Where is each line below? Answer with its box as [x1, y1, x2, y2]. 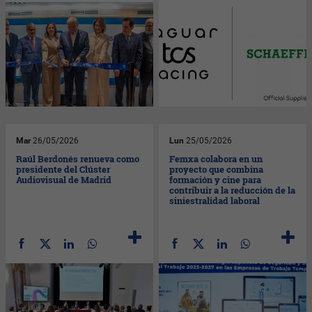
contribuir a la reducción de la [169, 183, 296, 196]
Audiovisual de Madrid [16, 173, 112, 186]
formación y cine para [169, 173, 262, 186]
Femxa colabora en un [169, 152, 263, 165]
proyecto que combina [169, 162, 264, 175]
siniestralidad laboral [169, 194, 260, 207]
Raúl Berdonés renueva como [16, 152, 140, 165]
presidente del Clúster [16, 162, 111, 175]
